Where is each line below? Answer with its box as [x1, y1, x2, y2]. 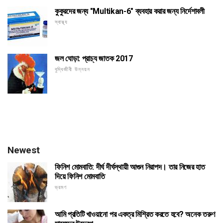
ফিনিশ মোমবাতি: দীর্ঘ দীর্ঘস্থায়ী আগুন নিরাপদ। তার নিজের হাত [55, 162, 205, 172]
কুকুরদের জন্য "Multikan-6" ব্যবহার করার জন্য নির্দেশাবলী [55, 6, 205, 16]
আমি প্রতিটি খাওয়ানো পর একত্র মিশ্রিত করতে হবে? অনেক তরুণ [55, 210, 215, 220]
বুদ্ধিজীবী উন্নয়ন [55, 66, 91, 73]
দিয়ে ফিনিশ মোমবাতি [55, 172, 105, 182]
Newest [7, 144, 40, 156]
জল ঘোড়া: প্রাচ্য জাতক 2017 [55, 54, 133, 64]
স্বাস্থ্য [55, 19, 68, 26]
